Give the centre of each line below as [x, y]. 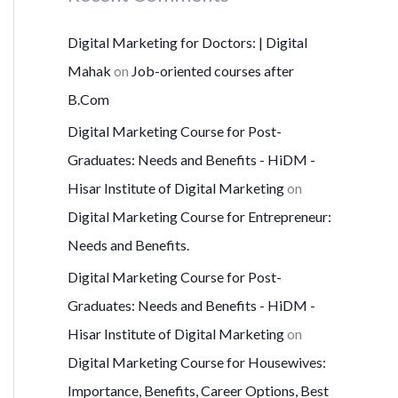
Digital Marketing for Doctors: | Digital [187, 43]
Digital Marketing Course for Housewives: [197, 362]
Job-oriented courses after [213, 71]
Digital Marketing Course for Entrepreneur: [199, 217]
